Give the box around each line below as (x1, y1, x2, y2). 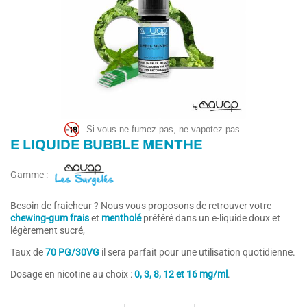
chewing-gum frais (10, 212, 89, 223)
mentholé (101, 212, 141, 223)
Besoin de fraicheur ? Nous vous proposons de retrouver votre (10, 199, 271, 211)
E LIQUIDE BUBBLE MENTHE (10, 136, 203, 152)
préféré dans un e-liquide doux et (141, 212, 280, 223)
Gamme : (10, 169, 50, 180)
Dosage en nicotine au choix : (10, 268, 134, 280)
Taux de (10, 246, 45, 258)
